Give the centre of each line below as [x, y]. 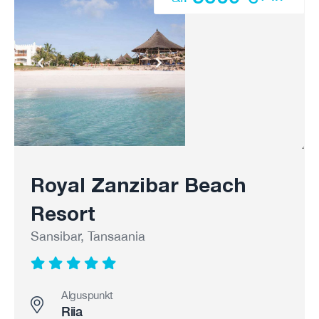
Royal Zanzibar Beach [138, 185]
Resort [63, 213]
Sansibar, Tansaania [88, 236]
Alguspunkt [87, 295]
